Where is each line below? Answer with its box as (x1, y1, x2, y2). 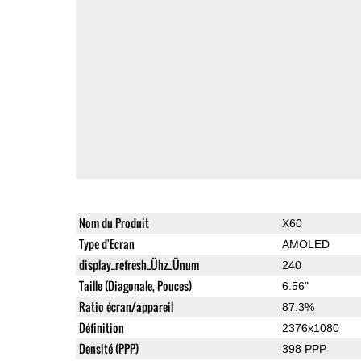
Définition (78, 318, 124, 336)
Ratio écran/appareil (78, 297, 173, 315)
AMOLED (281, 237, 330, 251)
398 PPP (281, 342, 326, 355)
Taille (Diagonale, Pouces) (78, 276, 192, 294)
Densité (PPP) (78, 339, 139, 357)
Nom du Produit (78, 214, 149, 231)
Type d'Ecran (78, 234, 135, 252)
